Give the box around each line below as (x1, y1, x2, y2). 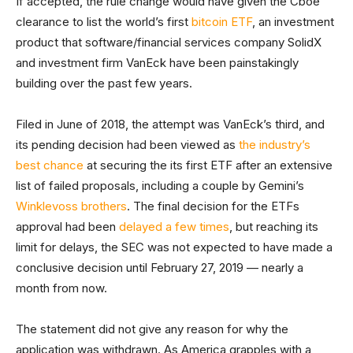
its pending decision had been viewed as (16, 137, 239, 152)
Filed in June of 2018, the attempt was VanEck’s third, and (16, 117, 325, 132)
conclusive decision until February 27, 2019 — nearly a (16, 260, 303, 275)
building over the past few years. (16, 76, 192, 91)
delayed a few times (119, 219, 229, 234)
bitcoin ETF (191, 14, 252, 29)
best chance (16, 158, 84, 173)
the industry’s (239, 137, 310, 152)
